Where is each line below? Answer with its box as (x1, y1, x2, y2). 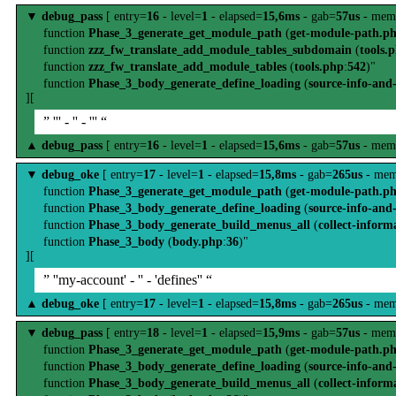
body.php (172, 235, 223, 248)
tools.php (294, 60, 344, 73)
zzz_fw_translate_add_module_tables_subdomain (88, 43, 352, 57)
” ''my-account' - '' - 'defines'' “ (43, 272, 212, 287)
